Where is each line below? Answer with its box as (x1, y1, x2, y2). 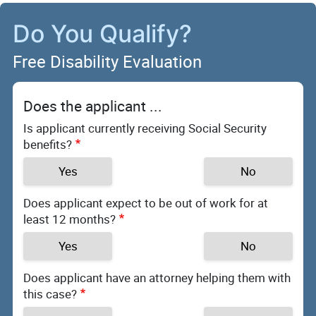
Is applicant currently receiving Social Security (23, 120, 267, 136)
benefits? (23, 136, 72, 152)
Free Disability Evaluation (13, 50, 202, 73)
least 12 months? (23, 210, 116, 227)
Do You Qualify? (13, 19, 192, 48)
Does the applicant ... (23, 96, 162, 116)
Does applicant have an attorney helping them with (23, 269, 291, 286)
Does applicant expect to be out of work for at (23, 194, 268, 211)
